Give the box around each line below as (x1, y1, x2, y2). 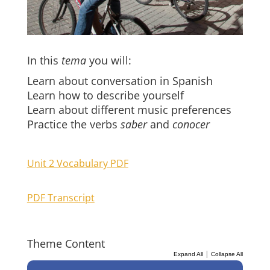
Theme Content (27, 236, 105, 251)
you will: (86, 52, 131, 67)
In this (27, 52, 61, 67)
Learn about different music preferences (27, 102, 231, 117)
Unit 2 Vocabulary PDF (27, 156, 128, 170)
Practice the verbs (27, 116, 121, 131)
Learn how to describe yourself (27, 87, 184, 102)
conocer (172, 116, 210, 131)
